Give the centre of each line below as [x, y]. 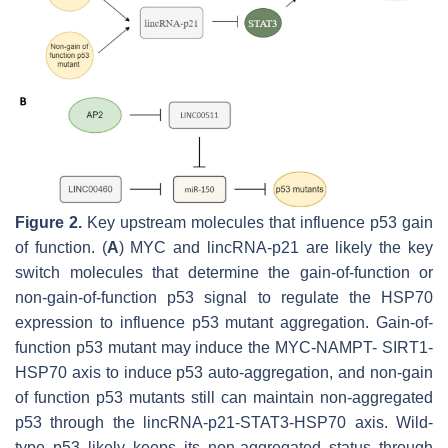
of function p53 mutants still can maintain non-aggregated [224, 398]
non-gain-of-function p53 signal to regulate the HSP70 [224, 298]
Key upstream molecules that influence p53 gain [257, 223]
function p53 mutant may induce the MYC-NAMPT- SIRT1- [224, 348]
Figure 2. [48, 223]
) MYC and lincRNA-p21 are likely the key [276, 248]
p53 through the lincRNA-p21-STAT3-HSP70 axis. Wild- [224, 423]
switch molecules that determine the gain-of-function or [224, 273]
